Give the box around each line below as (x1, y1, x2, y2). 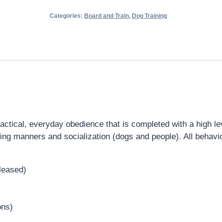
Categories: (49, 12, 84, 20)
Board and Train (84, 12, 129, 20)
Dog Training (131, 12, 167, 20)
